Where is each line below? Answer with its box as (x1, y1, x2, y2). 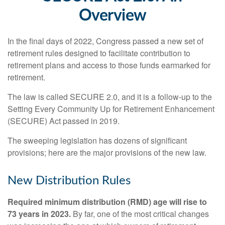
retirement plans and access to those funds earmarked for (8, 59, 210, 71)
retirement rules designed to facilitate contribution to (8, 47, 190, 59)
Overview (78, 8, 147, 24)
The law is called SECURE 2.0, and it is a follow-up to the (8, 91, 212, 102)
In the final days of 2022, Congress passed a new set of (8, 35, 203, 47)
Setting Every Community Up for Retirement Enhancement (8, 103, 214, 115)
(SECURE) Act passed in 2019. (8, 115, 120, 127)
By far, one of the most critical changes (71, 208, 209, 219)
